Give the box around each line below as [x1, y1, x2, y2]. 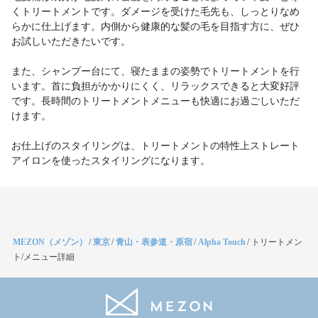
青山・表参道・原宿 [116, 237, 192, 247]
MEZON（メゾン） [13, 237, 87, 247]
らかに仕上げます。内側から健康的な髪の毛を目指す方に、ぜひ [11, 21, 300, 32]
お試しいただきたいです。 [11, 36, 131, 47]
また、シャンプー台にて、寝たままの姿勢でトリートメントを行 [11, 66, 300, 77]
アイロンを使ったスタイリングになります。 [11, 155, 210, 166]
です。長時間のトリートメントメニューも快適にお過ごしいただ [11, 96, 300, 106]
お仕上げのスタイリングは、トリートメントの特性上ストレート [11, 141, 300, 151]
